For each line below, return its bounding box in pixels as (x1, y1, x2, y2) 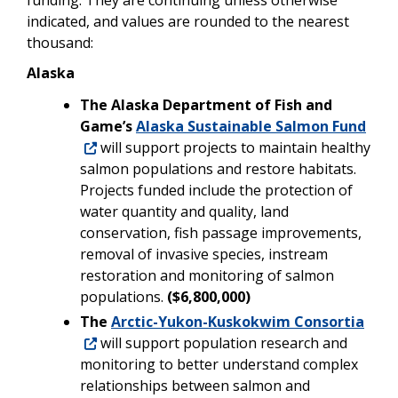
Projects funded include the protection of (80, 179, 353, 200)
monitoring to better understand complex (80, 354, 358, 374)
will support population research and (97, 332, 347, 353)
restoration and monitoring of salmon (80, 265, 334, 285)
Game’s (80, 115, 136, 136)
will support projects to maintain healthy (100, 137, 370, 157)
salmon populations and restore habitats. (80, 158, 356, 179)
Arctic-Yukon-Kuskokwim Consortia (111, 311, 364, 331)
